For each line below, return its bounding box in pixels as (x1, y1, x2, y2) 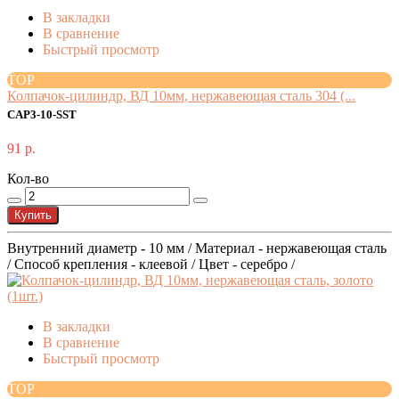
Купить (14, 208, 52, 223)
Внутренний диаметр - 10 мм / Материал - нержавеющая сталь (7, 240, 387, 256)
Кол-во (7, 171, 49, 187)
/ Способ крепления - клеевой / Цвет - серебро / (7, 256, 295, 273)
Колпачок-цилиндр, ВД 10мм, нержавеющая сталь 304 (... (7, 88, 355, 104)
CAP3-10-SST (7, 109, 77, 122)
